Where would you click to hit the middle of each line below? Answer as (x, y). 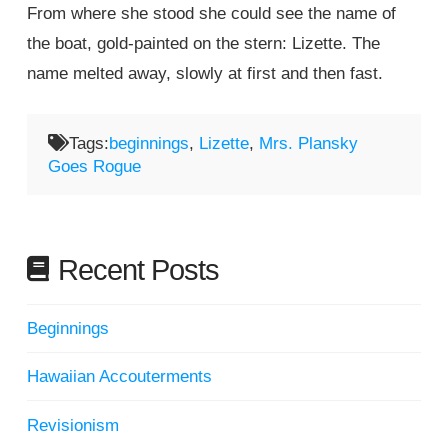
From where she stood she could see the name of (211, 13)
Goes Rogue (95, 167)
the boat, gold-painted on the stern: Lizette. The (203, 43)
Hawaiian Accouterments (119, 377)
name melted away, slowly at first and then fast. (204, 73)
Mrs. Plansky (309, 144)
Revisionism (72, 425)
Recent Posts (139, 269)
